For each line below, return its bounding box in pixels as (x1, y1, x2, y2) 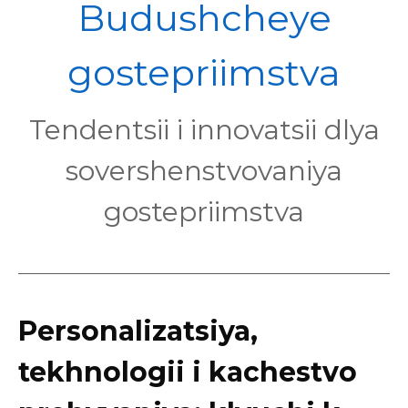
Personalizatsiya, (18, 314, 258, 348)
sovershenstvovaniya (66, 154, 342, 188)
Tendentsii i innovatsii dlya (28, 113, 380, 147)
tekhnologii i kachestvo (18, 355, 357, 389)
